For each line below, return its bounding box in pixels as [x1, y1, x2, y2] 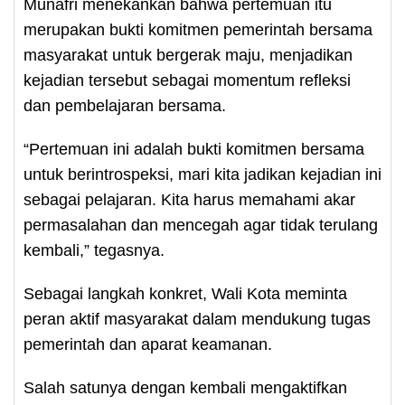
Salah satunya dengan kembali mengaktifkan [24, 379, 347, 397]
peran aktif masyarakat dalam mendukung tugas [24, 310, 371, 328]
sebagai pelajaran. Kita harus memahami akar [24, 191, 355, 209]
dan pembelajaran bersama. [24, 97, 226, 115]
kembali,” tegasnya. [24, 241, 165, 259]
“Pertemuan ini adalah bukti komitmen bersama [24, 140, 364, 158]
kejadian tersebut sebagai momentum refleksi [24, 71, 351, 89]
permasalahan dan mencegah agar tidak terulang [24, 216, 378, 234]
